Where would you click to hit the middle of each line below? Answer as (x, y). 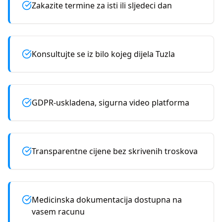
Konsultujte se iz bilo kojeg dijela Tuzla (103, 54)
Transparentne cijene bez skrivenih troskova (115, 151)
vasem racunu (58, 212)
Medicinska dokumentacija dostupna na (107, 200)
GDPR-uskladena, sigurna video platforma (111, 103)
